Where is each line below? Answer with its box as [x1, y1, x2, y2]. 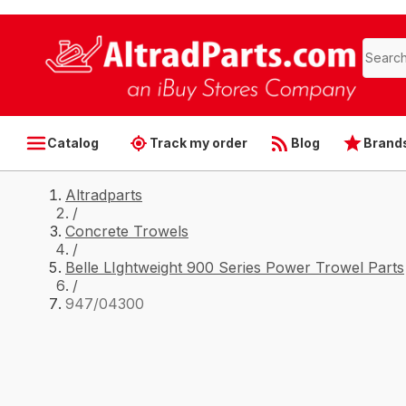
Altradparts [65, 186, 142, 204]
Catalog [47, 135, 99, 150]
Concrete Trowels [65, 222, 188, 240]
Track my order [150, 135, 247, 150]
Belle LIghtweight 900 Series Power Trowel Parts [65, 258, 404, 276]
